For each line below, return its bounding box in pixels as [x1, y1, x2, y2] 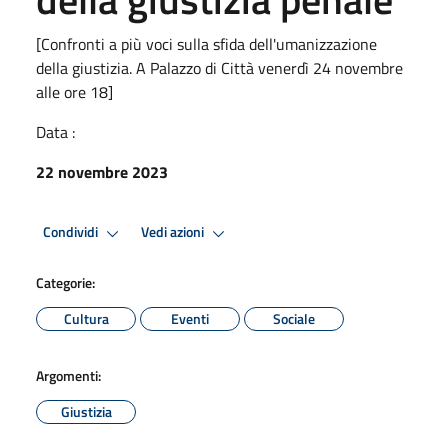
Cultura [63, 307, 109, 329]
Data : [36, 119, 75, 144]
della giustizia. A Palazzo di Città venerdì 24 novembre [36, 55, 403, 80]
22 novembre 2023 [36, 159, 168, 184]
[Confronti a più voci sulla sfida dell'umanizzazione [36, 31, 377, 56]
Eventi [171, 307, 209, 329]
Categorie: [36, 271, 95, 293]
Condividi [43, 221, 101, 244]
